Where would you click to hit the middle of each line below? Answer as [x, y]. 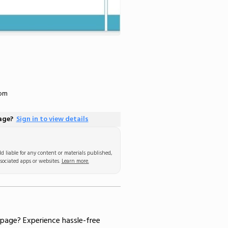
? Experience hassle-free [59, 220]
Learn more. [75, 161]
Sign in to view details [52, 119]
